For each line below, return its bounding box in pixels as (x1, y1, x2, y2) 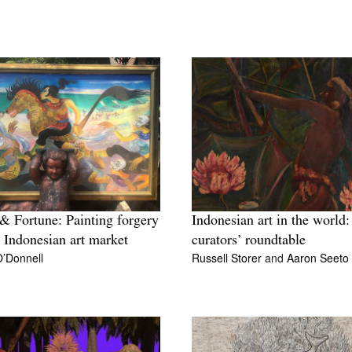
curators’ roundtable (192, 233, 306, 249)
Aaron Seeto (287, 250, 349, 266)
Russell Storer (192, 250, 265, 266)
